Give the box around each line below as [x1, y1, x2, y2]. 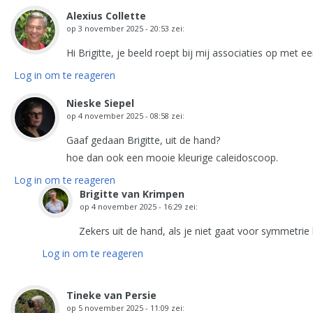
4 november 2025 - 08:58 [78, 110, 169, 121]
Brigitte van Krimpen [80, 187, 184, 201]
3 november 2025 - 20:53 [78, 23, 169, 34]
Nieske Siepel [66, 96, 134, 110]
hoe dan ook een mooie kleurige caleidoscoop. [66, 151, 278, 164]
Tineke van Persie [66, 289, 156, 302]
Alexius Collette [66, 9, 146, 22]
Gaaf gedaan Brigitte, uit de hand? [66, 133, 220, 147]
